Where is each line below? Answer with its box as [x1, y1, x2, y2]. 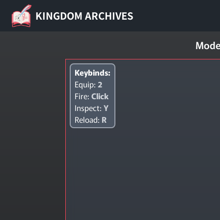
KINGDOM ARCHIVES [35, 8, 133, 23]
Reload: [75, 113, 102, 125]
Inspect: [75, 102, 104, 113]
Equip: [75, 78, 98, 90]
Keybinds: [75, 66, 111, 78]
